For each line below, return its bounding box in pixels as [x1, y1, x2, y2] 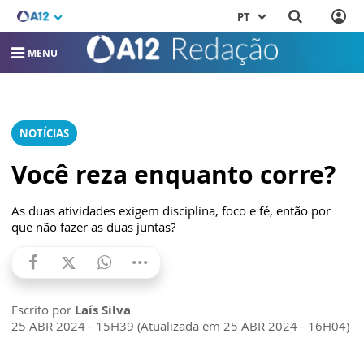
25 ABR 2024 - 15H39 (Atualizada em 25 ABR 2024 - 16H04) [11, 318, 349, 335]
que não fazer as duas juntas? [11, 219, 175, 236]
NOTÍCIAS [19, 126, 69, 141]
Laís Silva [75, 301, 131, 318]
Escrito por [11, 301, 75, 318]
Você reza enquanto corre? [11, 158, 336, 192]
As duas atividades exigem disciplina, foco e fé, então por [11, 202, 331, 219]
